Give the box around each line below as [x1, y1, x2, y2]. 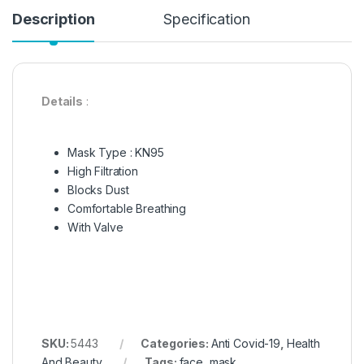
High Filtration [67, 164, 138, 179]
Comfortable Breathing [67, 201, 187, 216]
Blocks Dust [67, 183, 129, 197]
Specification [163, 11, 250, 28]
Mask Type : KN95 [67, 145, 164, 160]
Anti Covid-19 [210, 336, 280, 351]
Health [286, 336, 320, 351]
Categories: [141, 336, 211, 351]
